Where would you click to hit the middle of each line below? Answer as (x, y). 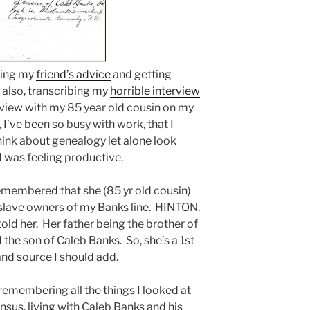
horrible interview (155, 91)
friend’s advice (73, 74)
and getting (141, 74)
